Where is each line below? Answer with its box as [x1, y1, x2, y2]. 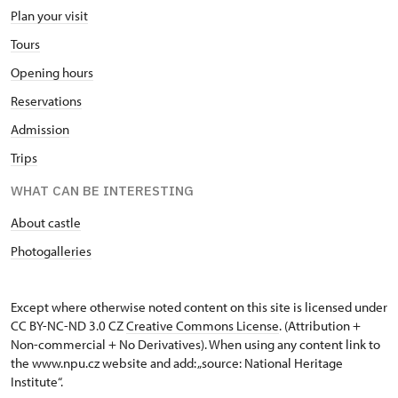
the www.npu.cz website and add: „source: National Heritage [11, 354, 343, 371]
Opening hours [11, 64, 93, 81]
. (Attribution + [279, 317, 361, 334]
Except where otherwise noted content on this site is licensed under [11, 298, 387, 315]
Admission [11, 121, 69, 138]
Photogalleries [11, 243, 92, 259]
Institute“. [11, 373, 63, 390]
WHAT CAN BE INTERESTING [11, 182, 194, 199]
